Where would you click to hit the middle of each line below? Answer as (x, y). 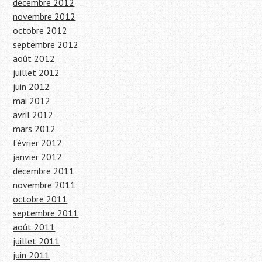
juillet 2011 (37, 241)
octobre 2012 (40, 31)
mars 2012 (35, 129)
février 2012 (38, 143)
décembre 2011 (44, 171)
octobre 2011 (40, 199)
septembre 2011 (46, 213)
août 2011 (34, 227)
